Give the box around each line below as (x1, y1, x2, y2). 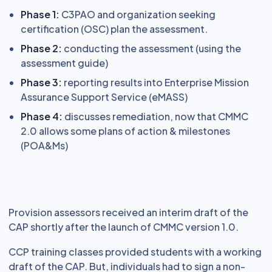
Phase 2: (21, 42, 62, 55)
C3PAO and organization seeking (59, 8, 216, 21)
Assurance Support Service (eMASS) (21, 90, 188, 103)
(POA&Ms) (21, 139, 68, 152)
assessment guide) (21, 56, 108, 69)
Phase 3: (21, 76, 62, 89)
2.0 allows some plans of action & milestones (21, 124, 230, 137)
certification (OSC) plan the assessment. (21, 22, 208, 35)
